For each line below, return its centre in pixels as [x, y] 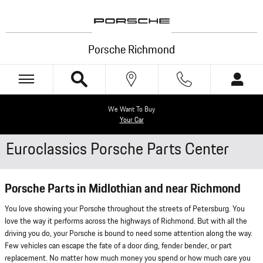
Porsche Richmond [131, 50]
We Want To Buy [131, 109]
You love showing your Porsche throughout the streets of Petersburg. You [125, 209]
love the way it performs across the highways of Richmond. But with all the [126, 221]
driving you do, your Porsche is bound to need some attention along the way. [129, 233]
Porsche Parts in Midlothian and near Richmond [123, 189]
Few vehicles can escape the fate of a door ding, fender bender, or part [118, 246]
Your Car [131, 120]
